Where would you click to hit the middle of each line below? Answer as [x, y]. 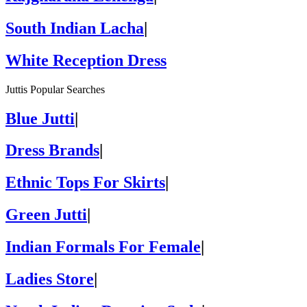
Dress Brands [52, 150]
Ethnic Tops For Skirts [85, 183]
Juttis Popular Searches [55, 89]
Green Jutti [46, 215]
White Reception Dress [86, 60]
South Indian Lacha [75, 28]
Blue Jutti [40, 118]
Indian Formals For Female [103, 247]
